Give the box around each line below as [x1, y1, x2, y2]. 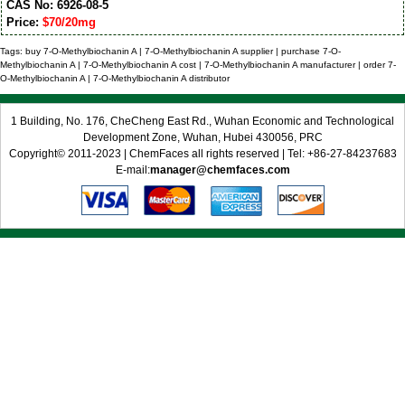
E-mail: [115, 164, 150, 177]
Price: [5, 15, 42, 29]
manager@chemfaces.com [149, 164, 290, 177]
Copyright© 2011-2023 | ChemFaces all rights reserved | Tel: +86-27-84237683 [8, 147, 397, 161]
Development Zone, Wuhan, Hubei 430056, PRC [82, 131, 323, 145]
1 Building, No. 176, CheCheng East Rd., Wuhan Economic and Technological [11, 115, 394, 128]
